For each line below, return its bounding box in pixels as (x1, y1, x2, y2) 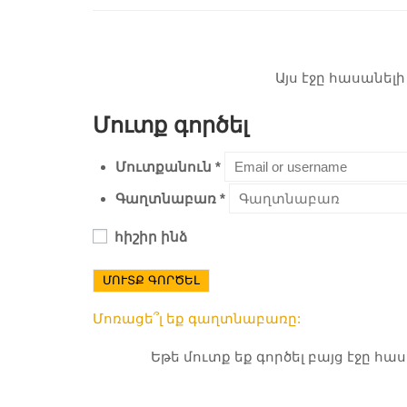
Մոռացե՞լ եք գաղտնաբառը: (93, 310, 301, 326)
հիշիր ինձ (111, 228, 187, 244)
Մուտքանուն (115, 158, 215, 174)
